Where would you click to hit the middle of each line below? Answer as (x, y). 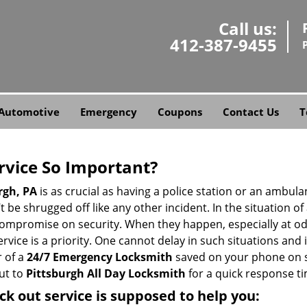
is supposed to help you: (176, 296)
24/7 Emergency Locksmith (100, 257)
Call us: (248, 28)
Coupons (180, 112)
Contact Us (250, 112)
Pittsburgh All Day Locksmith (106, 273)
